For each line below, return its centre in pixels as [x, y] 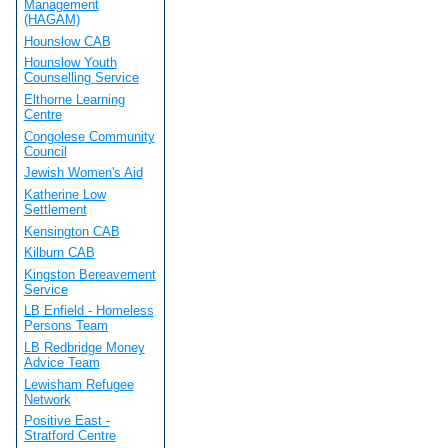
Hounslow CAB [67, 41]
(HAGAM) [51, 19]
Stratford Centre [69, 436]
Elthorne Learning [74, 99]
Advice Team [61, 363]
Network [47, 399]
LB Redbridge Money [84, 348]
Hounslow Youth [70, 63]
